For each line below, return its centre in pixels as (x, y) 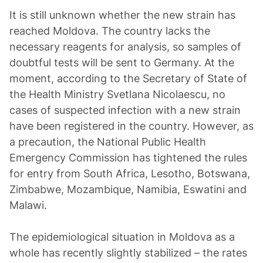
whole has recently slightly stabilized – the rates (128, 253)
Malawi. (28, 205)
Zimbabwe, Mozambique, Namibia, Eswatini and (128, 189)
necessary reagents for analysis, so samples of (125, 47)
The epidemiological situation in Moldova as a (122, 237)
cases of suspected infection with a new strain (125, 110)
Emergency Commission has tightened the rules (128, 158)
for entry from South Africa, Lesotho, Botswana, (130, 173)
